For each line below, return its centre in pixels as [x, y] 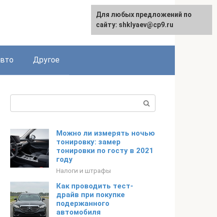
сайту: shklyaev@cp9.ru [135, 25]
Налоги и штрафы [84, 170]
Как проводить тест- [95, 186]
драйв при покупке [91, 195]
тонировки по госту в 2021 [105, 151]
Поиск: [23, 100]
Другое [46, 60]
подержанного [83, 203]
